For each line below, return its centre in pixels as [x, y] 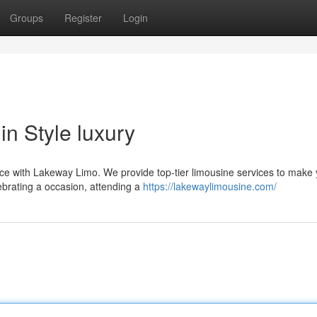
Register [83, 18]
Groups [27, 18]
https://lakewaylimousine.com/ [210, 186]
